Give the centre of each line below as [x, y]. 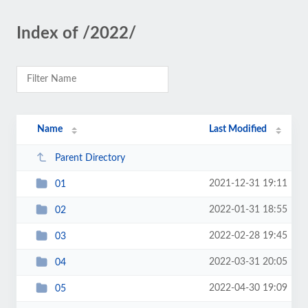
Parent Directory [90, 158]
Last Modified [238, 129]
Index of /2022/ [76, 34]
